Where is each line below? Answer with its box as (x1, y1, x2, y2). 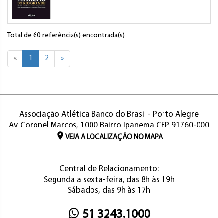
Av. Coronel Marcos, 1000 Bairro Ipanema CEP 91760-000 (9, 121, 209, 129)
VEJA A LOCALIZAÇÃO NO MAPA (65, 134, 163, 141)
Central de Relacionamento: (59, 165, 159, 173)
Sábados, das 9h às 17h (68, 186, 150, 195)
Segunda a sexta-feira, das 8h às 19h (43, 176, 175, 184)
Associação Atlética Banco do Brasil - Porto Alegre (19, 110, 199, 119)
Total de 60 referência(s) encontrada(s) (7, 32, 125, 39)
